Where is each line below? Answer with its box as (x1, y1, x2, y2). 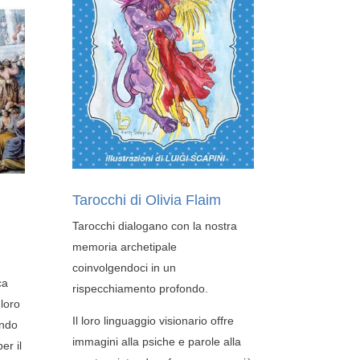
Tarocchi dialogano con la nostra (72, 219, 238, 232)
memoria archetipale (72, 239, 178, 253)
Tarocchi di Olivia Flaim (72, 191, 222, 208)
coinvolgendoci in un (72, 260, 177, 274)
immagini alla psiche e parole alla (72, 334, 242, 348)
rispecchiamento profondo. (72, 281, 209, 295)
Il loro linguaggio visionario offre (72, 313, 235, 327)
